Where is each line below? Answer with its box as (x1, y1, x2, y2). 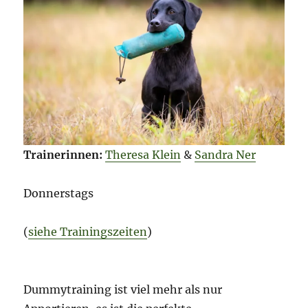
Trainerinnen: (23, 148, 103, 162)
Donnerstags (23, 186, 94, 201)
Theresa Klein (105, 148, 181, 162)
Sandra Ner (195, 148, 256, 162)
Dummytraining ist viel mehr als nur (23, 283, 223, 297)
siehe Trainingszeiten (28, 225, 148, 239)
